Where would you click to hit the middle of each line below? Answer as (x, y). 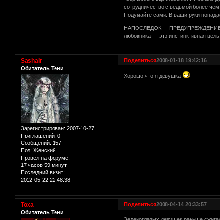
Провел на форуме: (45, 158)
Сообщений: (36, 143)
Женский (44, 151)
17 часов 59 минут (44, 165)
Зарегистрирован (42, 128)
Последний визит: (43, 173)
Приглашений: (38, 136)
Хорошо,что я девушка (153, 76)
